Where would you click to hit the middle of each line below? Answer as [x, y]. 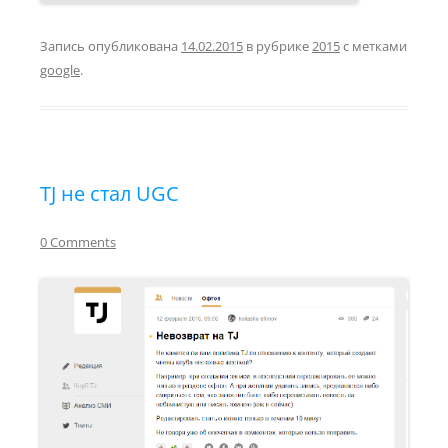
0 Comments [78, 242]
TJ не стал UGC [109, 193]
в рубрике [277, 46]
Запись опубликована [110, 46]
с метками [373, 46]
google [60, 70]
